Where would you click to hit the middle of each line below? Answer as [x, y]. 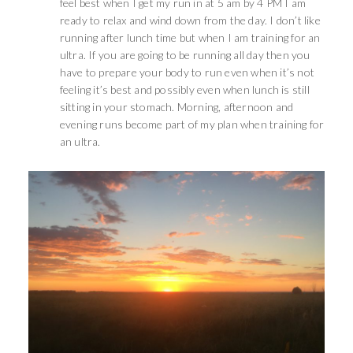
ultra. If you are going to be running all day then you [185, 55]
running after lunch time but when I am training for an [190, 38]
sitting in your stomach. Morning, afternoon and [176, 107]
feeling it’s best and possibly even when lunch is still [184, 90]
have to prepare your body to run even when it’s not [187, 72]
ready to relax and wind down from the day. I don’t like [190, 20]
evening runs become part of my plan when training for [192, 124]
